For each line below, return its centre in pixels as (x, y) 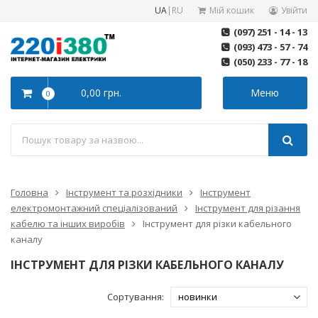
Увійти (294, 10)
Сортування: (139, 297)
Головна (29, 192)
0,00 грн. (101, 93)
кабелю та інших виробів (68, 224)
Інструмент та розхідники (124, 192)
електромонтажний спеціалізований (94, 208)
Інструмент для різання (248, 208)
